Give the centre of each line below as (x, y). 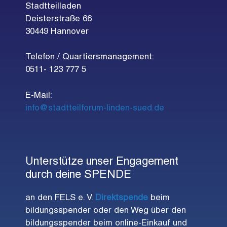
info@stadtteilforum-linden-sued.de (95, 108)
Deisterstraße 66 (59, 19)
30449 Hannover (57, 32)
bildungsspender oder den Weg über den (106, 211)
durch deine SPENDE (78, 175)
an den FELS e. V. (60, 198)
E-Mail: (39, 96)
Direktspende (122, 198)
